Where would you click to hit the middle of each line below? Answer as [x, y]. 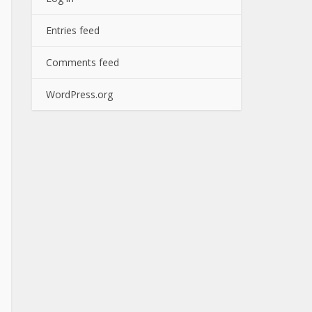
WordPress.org [79, 94]
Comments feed [83, 62]
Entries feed [73, 30]
